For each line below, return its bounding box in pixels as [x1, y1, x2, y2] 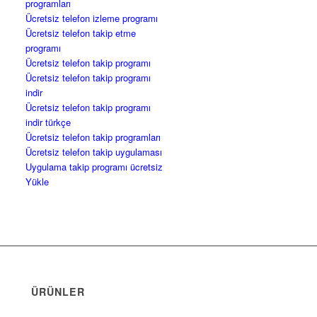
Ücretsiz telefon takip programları [25, 130, 161, 144]
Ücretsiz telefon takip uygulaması [25, 145, 163, 159]
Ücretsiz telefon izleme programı [25, 11, 158, 25]
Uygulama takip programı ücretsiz [25, 160, 163, 174]
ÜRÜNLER [31, 284, 86, 299]
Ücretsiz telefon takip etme [25, 26, 137, 40]
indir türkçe [25, 115, 71, 129]
